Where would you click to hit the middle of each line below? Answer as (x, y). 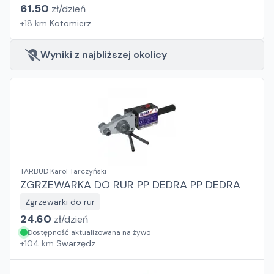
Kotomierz (70, 23)
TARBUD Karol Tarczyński (63, 171)
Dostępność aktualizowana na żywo (89, 232)
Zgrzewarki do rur (60, 202)
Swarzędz (76, 243)
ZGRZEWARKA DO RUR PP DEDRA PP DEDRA (130, 185)
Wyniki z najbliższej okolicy (104, 55)
